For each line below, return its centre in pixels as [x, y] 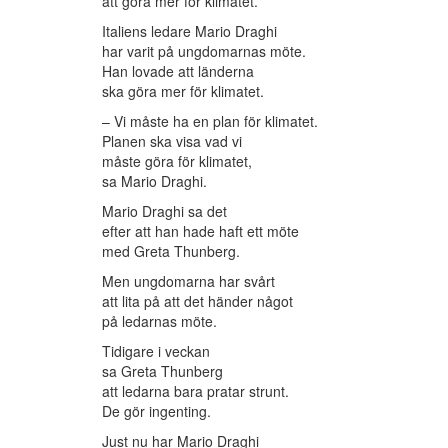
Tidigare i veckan [156, 351]
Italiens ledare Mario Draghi [189, 31]
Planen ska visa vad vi [172, 141]
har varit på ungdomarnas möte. [204, 51]
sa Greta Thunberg [162, 371]
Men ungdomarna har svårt [188, 281]
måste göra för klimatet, [177, 161]
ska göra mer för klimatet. [183, 91]
